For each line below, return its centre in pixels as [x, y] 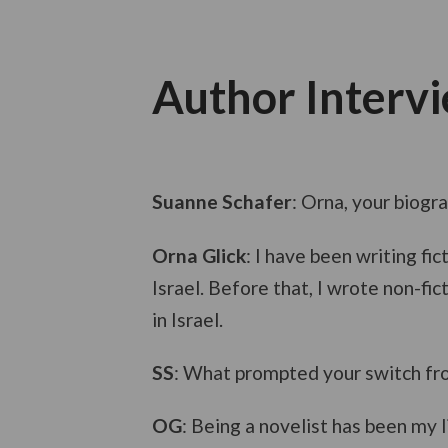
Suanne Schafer [222, 202]
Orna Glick [199, 255]
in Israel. [187, 319]
